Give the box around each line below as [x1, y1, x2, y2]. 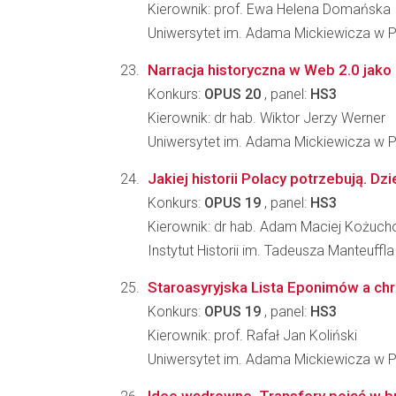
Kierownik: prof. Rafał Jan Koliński [148, 327, 357, 344]
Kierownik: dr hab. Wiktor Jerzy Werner [148, 110, 385, 126]
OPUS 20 [204, 86, 261, 103]
